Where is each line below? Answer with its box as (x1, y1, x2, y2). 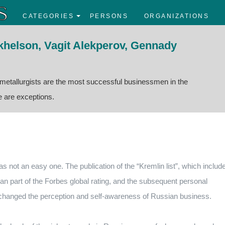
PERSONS (89, 13, 128, 20)
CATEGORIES (23, 13, 74, 20)
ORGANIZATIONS (144, 13, 209, 20)
